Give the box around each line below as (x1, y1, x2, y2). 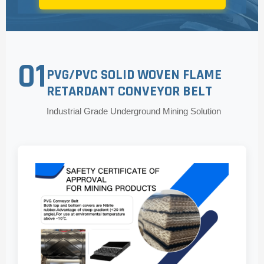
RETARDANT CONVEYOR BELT (47, 82, 212, 100)
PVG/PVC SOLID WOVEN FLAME (47, 66, 222, 84)
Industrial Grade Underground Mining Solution (47, 106, 221, 116)
